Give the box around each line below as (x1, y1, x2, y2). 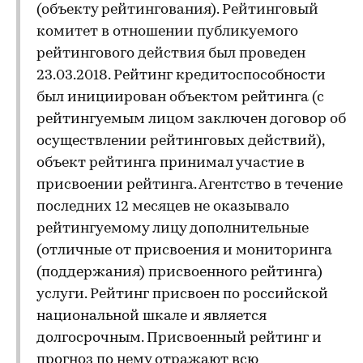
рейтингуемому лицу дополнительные (36, 221, 309, 237)
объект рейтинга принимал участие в (36, 156, 305, 171)
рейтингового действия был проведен (36, 46, 305, 62)
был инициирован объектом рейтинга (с (36, 90, 324, 105)
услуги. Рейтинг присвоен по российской (36, 287, 328, 302)
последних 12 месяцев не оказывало (36, 199, 289, 215)
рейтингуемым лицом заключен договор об (36, 112, 346, 127)
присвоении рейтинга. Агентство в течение (36, 177, 343, 193)
